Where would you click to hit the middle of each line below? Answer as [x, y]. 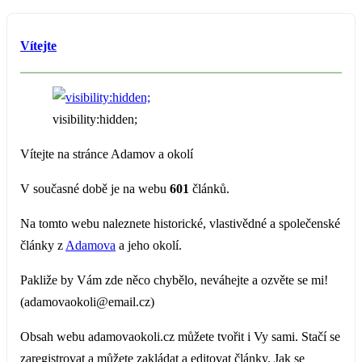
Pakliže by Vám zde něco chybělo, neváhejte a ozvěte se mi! [174, 280]
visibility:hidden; [95, 119]
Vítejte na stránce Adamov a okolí [107, 154]
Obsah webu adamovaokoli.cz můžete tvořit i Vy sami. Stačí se [180, 336]
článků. [209, 188]
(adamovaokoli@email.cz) [87, 301]
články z [43, 245]
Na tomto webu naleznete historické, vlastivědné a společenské [180, 223]
